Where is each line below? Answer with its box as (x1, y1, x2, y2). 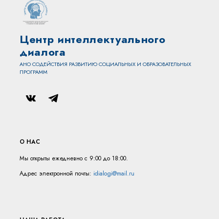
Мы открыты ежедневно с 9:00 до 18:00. (20, 154, 128, 163)
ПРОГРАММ (20, 68, 47, 76)
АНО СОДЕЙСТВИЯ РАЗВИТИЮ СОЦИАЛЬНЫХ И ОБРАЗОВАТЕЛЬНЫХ (20, 60, 191, 68)
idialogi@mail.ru (93, 169, 134, 178)
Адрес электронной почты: (20, 169, 93, 178)
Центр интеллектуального (20, 31, 166, 47)
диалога (20, 44, 66, 60)
